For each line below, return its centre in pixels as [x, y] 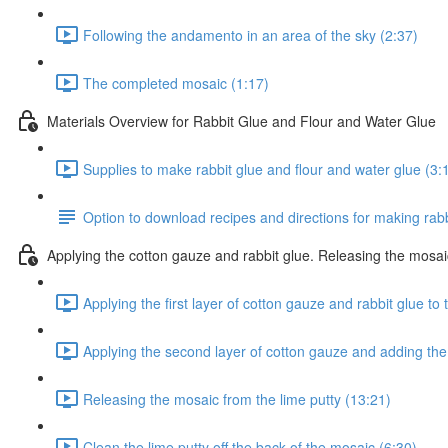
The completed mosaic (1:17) [176, 82]
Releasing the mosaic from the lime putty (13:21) [237, 398]
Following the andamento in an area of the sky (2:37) [250, 34]
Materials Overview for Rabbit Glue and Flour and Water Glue [241, 120]
